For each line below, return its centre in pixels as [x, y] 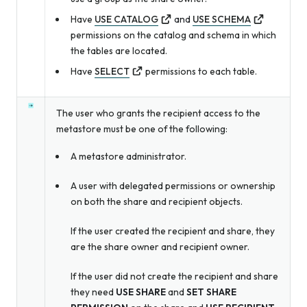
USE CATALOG [126, 19]
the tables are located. [119, 50]
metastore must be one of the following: [142, 128]
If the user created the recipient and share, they [172, 231]
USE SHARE [140, 292]
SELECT [112, 71]
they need [93, 292]
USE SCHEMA [221, 19]
